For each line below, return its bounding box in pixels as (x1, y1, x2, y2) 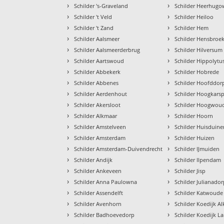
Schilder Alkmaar (74, 112, 117, 120)
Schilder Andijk (74, 156, 113, 164)
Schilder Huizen (174, 134, 215, 142)
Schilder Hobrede (174, 68, 219, 76)
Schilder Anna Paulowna (74, 178, 137, 186)
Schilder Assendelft (74, 189, 123, 197)
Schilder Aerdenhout (74, 90, 127, 98)
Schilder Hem (174, 24, 209, 32)
